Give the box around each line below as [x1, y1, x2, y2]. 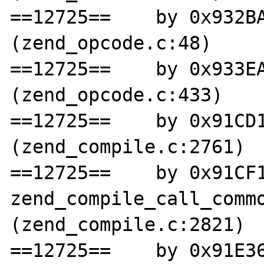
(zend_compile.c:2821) [10, 213, 246, 235]
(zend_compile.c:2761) [10, 136, 246, 157]
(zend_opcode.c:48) [10, 32, 212, 54]
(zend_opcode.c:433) [10, 84, 223, 105]
